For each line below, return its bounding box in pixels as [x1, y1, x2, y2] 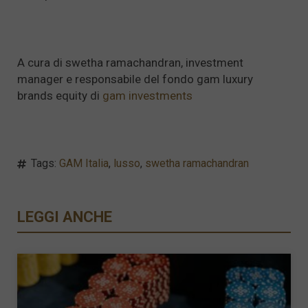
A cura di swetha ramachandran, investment [17, 55, 243, 69]
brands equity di [17, 88, 102, 102]
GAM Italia [59, 157, 109, 170]
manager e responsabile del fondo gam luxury [17, 71, 253, 86]
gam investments [102, 88, 192, 102]
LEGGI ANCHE [17, 208, 112, 226]
